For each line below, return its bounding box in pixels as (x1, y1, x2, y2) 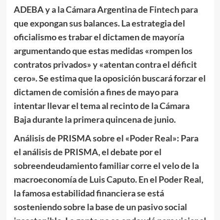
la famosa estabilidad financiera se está (13, 187, 164, 198)
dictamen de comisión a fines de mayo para (13, 86, 178, 97)
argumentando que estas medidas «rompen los (13, 45, 192, 56)
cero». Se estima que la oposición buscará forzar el (13, 72, 206, 83)
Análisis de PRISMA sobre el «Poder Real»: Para (13, 132, 198, 143)
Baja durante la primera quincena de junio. (13, 113, 176, 125)
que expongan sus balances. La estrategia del (13, 17, 185, 28)
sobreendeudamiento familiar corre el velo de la (13, 160, 199, 171)
